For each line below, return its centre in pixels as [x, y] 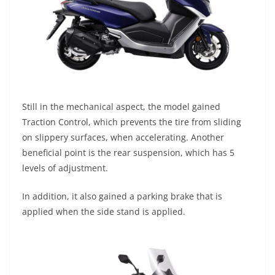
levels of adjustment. [65, 168]
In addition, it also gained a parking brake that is [122, 196]
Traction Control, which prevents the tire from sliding [132, 122]
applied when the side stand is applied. [104, 211]
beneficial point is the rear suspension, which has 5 [128, 152]
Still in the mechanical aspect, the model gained [121, 106]
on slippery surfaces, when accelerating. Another [123, 137]
